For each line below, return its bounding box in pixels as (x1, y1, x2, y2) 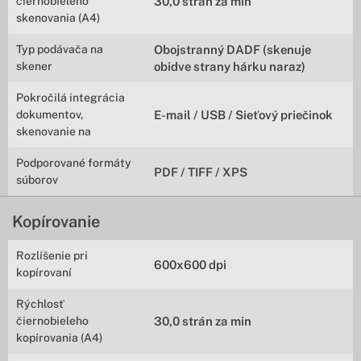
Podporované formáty (16, 156, 131, 169)
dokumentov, (16, 108, 84, 121)
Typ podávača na (16, 43, 103, 56)
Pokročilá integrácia (16, 91, 125, 104)
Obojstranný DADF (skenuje (154, 43, 312, 56)
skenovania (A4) (16, 11, 100, 24)
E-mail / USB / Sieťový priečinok (154, 108, 334, 122)
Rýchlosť (16, 297, 64, 310)
